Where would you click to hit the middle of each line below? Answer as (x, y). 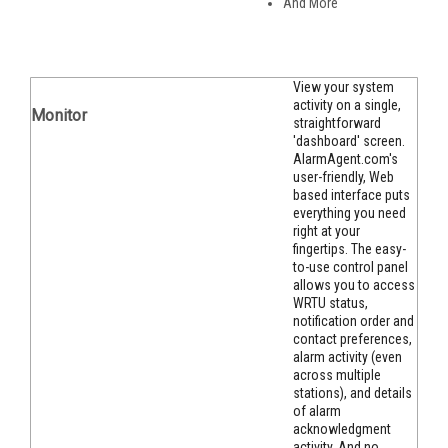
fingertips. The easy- (349, 249)
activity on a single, (347, 105)
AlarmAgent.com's (345, 159)
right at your (326, 231)
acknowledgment (342, 429)
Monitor (59, 115)
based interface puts (351, 195)
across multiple (337, 375)
